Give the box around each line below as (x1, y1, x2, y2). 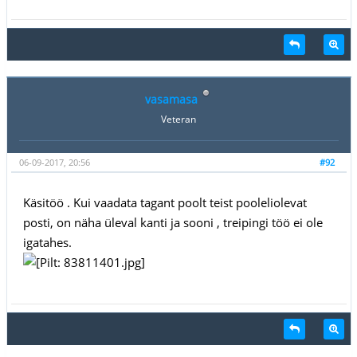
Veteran (161, 112, 196, 126)
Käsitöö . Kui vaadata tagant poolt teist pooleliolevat (22, 194, 307, 210)
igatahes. (22, 233, 72, 250)
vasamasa (144, 91, 198, 107)
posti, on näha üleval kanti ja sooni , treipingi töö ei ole (22, 214, 323, 230)
